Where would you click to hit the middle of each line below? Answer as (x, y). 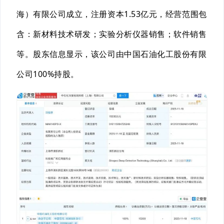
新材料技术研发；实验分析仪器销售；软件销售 (120, 34)
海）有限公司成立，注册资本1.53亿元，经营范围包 (112, 14)
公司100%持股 (44, 74)
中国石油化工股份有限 (165, 54)
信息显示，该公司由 (87, 54)
